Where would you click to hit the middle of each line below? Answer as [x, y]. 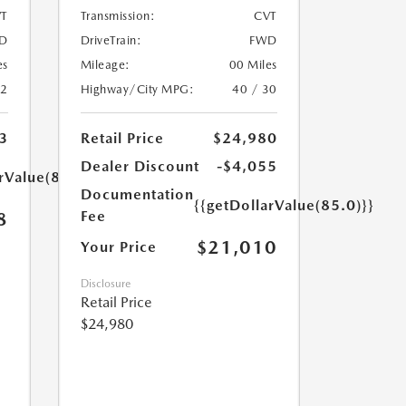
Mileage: [105, 65]
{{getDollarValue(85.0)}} [284, 206]
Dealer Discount [140, 167]
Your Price [118, 247]
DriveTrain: [111, 41]
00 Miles [253, 65]
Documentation [137, 195]
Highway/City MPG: [137, 90]
